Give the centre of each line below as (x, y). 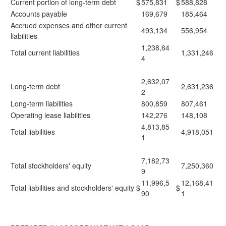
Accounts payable (39, 14)
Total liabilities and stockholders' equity (72, 188)
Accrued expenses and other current (69, 25)
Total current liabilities (45, 52)
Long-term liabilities (42, 103)
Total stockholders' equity (51, 165)
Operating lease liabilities (50, 115)
